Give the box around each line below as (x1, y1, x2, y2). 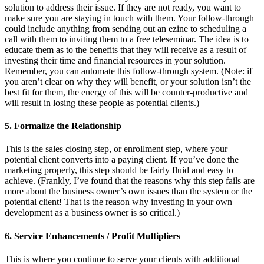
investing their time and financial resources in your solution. (5, 55, 226, 65)
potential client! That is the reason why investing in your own (5, 197, 232, 207)
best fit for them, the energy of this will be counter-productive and (5, 87, 248, 97)
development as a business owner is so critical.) (5, 207, 180, 218)
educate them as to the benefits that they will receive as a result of (5, 44, 246, 55)
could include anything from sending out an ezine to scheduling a (5, 23, 246, 34)
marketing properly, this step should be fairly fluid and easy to (5, 165, 233, 176)
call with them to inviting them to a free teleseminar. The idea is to (5, 34, 249, 44)
